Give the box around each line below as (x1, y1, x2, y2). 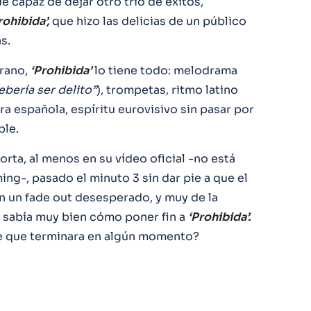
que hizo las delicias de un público (49, 14, 246, 28)
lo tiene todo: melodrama (92, 63, 237, 78)
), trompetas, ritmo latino (96, 83, 238, 97)
